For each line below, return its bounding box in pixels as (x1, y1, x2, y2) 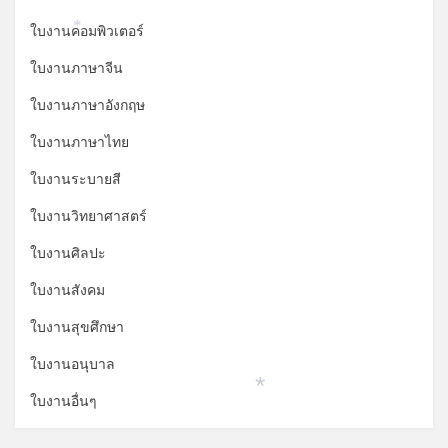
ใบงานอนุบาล (30, 356, 115, 374)
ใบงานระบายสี (30, 171, 121, 189)
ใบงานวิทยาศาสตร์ (30, 208, 147, 226)
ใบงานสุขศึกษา (30, 319, 124, 337)
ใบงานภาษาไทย (30, 134, 129, 152)
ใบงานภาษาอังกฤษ (30, 97, 145, 115)
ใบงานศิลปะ (30, 245, 106, 263)
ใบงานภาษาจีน (30, 60, 123, 78)
